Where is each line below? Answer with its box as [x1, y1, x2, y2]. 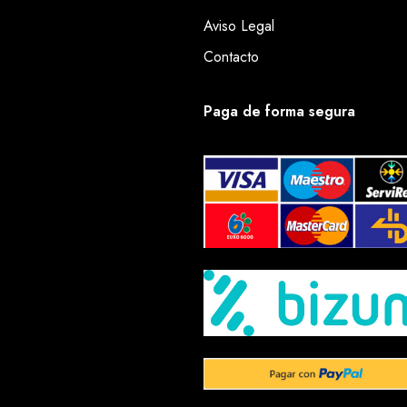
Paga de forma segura [203, 101, 355, 123]
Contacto [203, 46, 259, 68]
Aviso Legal [203, 15, 274, 37]
